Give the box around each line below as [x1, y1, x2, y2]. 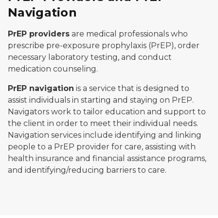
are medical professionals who [70, 29, 188, 38]
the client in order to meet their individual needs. [8, 119, 198, 128]
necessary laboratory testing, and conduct [8, 53, 172, 62]
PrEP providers [8, 29, 70, 38]
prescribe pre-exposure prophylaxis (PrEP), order [8, 41, 200, 50]
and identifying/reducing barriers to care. [8, 165, 166, 175]
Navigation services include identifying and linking [8, 130, 201, 140]
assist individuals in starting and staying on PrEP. [8, 95, 194, 105]
